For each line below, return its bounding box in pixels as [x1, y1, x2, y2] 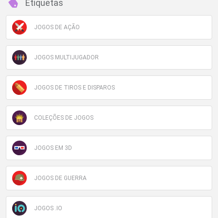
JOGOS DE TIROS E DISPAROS [34, 84, 115, 91]
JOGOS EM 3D [34, 145, 72, 151]
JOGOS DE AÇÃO [34, 24, 80, 31]
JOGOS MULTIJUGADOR [34, 54, 99, 61]
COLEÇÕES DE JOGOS [34, 114, 93, 121]
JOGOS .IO [34, 205, 62, 212]
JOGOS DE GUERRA [34, 175, 87, 182]
